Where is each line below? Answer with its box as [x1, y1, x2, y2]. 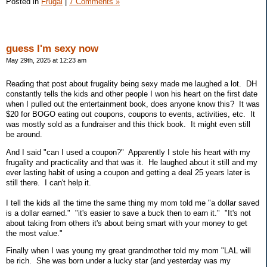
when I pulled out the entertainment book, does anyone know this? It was [6, 99, 260, 108]
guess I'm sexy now [6, 42, 98, 54]
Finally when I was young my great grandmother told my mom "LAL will [6, 246, 251, 256]
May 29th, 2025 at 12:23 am [6, 56, 86, 64]
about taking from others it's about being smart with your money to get [6, 218, 247, 228]
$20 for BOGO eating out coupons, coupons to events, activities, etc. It [6, 109, 255, 119]
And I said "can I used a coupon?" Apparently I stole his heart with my [6, 147, 250, 157]
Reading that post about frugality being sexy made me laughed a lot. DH [6, 79, 257, 88]
